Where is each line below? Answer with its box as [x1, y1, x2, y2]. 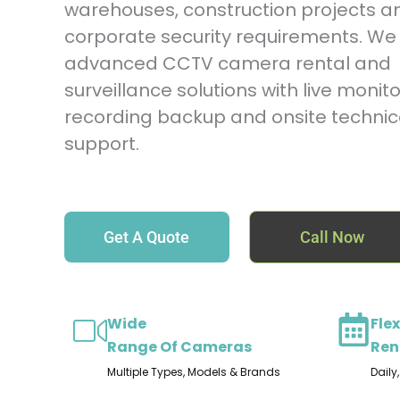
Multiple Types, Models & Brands [107, 364, 280, 379]
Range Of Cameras [107, 337, 252, 357]
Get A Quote [104, 228, 190, 246]
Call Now [299, 228, 364, 246]
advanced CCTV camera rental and [64, 51, 391, 76]
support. [64, 131, 139, 156]
